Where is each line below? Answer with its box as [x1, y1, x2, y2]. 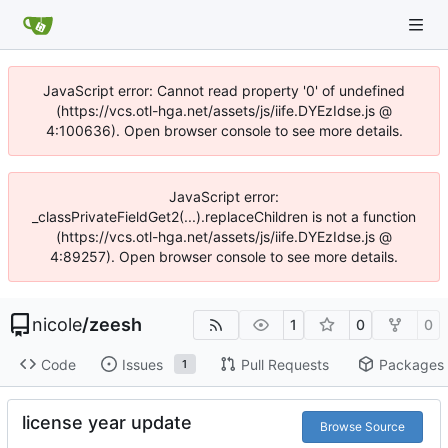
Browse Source [319, 419, 405, 435]
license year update [22, 412, 192, 434]
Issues [121, 355, 163, 373]
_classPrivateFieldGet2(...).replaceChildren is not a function [32, 208, 416, 225]
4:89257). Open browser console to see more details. [50, 248, 398, 265]
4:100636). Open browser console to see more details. [45, 122, 403, 139]
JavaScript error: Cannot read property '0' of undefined [43, 82, 405, 99]
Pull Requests [240, 355, 329, 373]
